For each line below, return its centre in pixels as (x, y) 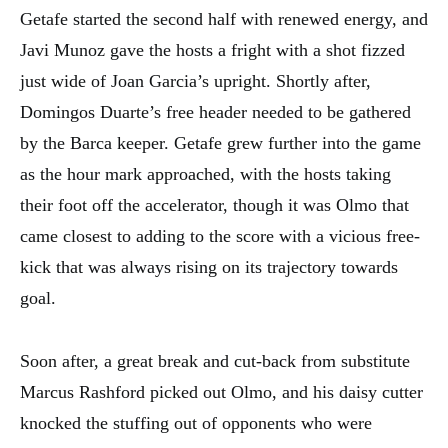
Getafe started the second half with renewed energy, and (224, 19)
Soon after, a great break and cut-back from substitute (215, 361)
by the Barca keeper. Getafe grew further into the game (220, 143)
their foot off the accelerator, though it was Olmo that (214, 205)
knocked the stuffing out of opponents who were (196, 423)
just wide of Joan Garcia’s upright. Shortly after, (195, 81)
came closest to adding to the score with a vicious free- (220, 236)
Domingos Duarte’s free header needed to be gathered (215, 112)
